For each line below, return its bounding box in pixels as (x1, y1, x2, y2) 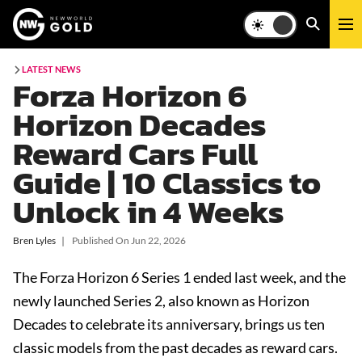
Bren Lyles (13, 234, 56, 246)
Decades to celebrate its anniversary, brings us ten (13, 315, 325, 333)
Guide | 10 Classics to (13, 158, 321, 207)
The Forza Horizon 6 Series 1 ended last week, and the (13, 268, 346, 286)
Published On (72, 234, 131, 246)
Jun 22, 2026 (131, 234, 186, 246)
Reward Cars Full (13, 129, 258, 178)
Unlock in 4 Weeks (13, 187, 284, 236)
